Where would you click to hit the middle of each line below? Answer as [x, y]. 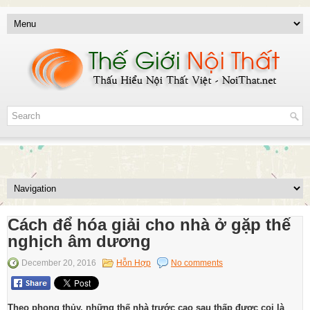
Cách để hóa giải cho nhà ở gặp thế [149, 225]
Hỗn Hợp [134, 263]
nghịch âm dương [79, 241]
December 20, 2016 [59, 263]
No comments [197, 263]
